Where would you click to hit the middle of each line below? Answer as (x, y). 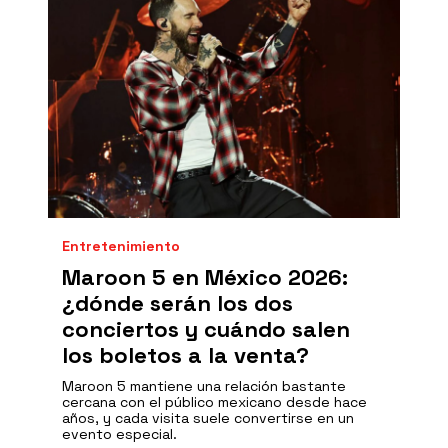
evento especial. (119, 434)
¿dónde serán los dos (177, 303)
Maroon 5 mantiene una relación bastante (204, 386)
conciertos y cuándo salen (206, 329)
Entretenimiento (121, 246)
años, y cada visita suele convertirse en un (208, 418)
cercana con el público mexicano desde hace (214, 402)
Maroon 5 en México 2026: (205, 277)
